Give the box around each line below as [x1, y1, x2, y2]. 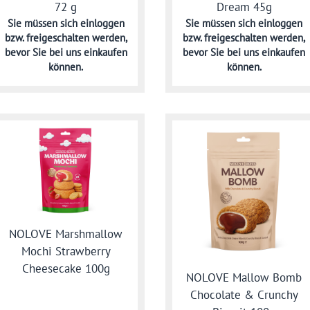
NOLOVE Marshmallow [9, 226, 123, 241]
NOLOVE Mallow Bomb [186, 269, 302, 285]
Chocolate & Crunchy [190, 286, 298, 302]
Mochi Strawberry [21, 243, 111, 259]
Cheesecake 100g [21, 260, 110, 276]
